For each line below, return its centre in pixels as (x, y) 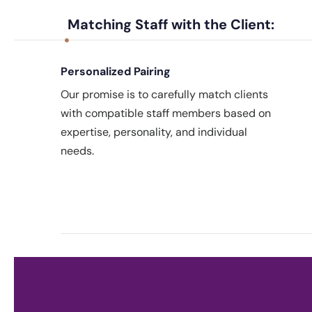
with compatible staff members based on (166, 113)
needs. (77, 150)
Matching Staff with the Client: (171, 24)
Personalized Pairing (116, 71)
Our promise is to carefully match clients (164, 94)
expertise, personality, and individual (154, 132)
